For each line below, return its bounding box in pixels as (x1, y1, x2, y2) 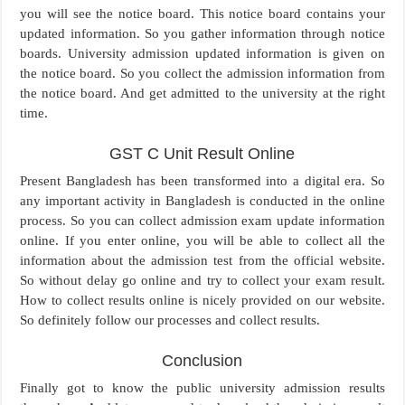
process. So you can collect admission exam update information (20, 213, 385, 229)
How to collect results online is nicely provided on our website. (20, 293, 385, 308)
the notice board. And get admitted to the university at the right (20, 86, 385, 101)
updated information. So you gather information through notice (20, 26, 385, 42)
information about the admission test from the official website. (20, 253, 385, 268)
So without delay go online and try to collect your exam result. (20, 273, 385, 288)
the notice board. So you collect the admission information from (20, 66, 385, 81)
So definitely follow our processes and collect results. (20, 313, 321, 328)
